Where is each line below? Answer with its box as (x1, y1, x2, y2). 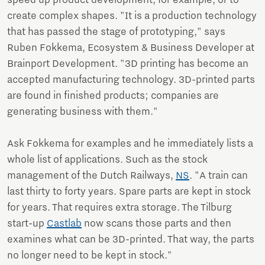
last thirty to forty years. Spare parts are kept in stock (7, 186, 251, 198)
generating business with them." (7, 106, 160, 118)
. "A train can (189, 170, 248, 182)
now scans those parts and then (82, 218, 231, 230)
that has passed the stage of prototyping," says (7, 26, 225, 38)
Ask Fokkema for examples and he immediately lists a (7, 138, 253, 150)
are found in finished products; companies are (7, 90, 219, 102)
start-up (7, 218, 47, 230)
